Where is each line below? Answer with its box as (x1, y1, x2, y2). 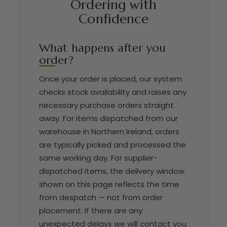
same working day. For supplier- (39, 153, 158, 164)
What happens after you (39, 41, 166, 55)
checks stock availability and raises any (39, 87, 186, 98)
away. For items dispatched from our (39, 113, 178, 124)
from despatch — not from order (39, 192, 163, 203)
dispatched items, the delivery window (39, 166, 184, 177)
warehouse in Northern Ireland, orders (39, 126, 179, 137)
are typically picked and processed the (39, 139, 186, 150)
